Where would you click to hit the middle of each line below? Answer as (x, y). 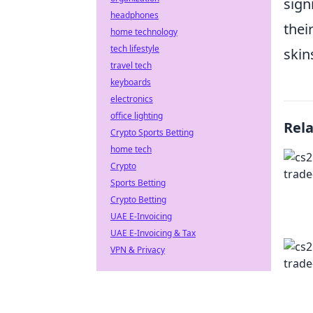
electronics (132, 99)
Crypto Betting (138, 199)
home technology (144, 32)
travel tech (131, 65)
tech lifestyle (135, 49)
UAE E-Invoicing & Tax (153, 233)
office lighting (137, 116)
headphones (134, 15)
